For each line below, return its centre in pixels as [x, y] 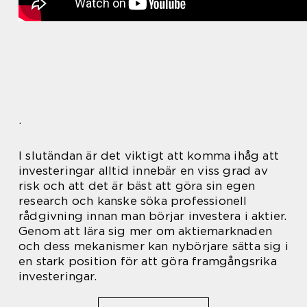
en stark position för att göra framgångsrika [148, 261]
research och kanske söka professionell [133, 200]
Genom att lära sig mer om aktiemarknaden [146, 231]
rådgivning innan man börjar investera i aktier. [153, 216]
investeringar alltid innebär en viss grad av [143, 170]
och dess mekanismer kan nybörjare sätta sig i [154, 246]
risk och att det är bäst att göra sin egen [137, 185]
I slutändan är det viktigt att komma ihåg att [149, 155]
